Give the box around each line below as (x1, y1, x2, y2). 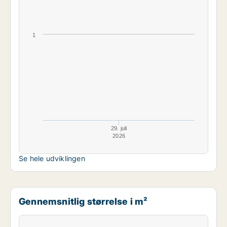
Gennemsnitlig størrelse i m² (19, 196, 148, 207)
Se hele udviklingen (19, 154, 85, 163)
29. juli (110, 125, 127, 131)
